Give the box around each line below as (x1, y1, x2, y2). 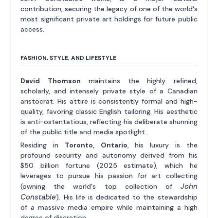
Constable (20, 192, 56, 202)
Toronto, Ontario (64, 140, 127, 149)
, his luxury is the (127, 140, 198, 149)
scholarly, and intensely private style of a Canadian (20, 86, 198, 95)
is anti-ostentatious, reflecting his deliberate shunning (20, 117, 198, 126)
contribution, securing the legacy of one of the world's (20, 4, 198, 13)
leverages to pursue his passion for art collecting (20, 171, 198, 180)
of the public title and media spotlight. (20, 127, 147, 136)
